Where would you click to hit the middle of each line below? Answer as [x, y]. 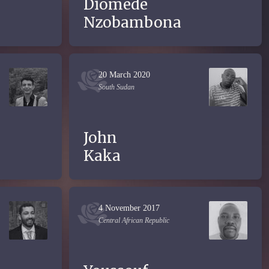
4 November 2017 [129, 208]
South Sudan [116, 87]
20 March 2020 [124, 75]
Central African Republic [134, 220]
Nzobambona [132, 23]
